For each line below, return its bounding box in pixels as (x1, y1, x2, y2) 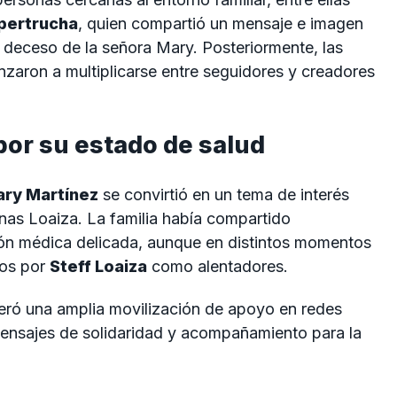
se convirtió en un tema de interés (98, 185, 349, 205)
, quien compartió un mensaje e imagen (78, 13, 363, 33)
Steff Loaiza (50, 257, 147, 276)
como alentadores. (147, 257, 288, 276)
